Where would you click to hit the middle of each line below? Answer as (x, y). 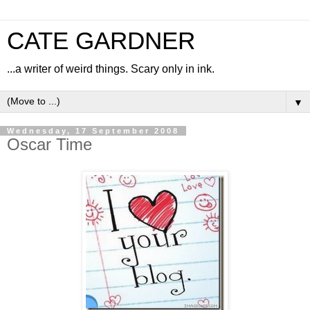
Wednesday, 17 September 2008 (93, 131)
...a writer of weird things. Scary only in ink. (111, 69)
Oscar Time (49, 144)
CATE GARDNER (101, 41)
